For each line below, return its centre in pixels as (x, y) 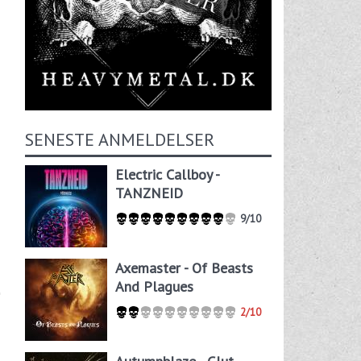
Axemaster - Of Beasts (184, 268)
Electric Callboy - (167, 174)
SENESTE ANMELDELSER (119, 139)
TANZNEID (149, 193)
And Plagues (154, 286)
